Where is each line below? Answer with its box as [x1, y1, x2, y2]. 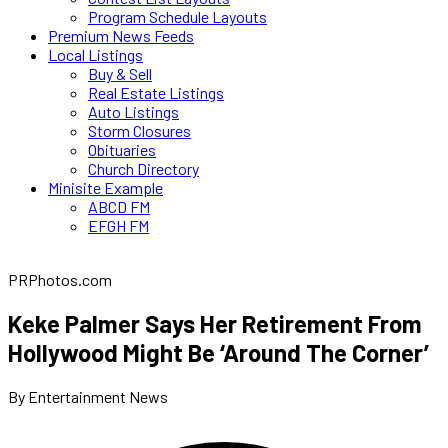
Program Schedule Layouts [88, 7, 267, 26]
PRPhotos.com [8, 270, 112, 289]
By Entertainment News [8, 386, 168, 406]
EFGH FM [88, 216, 149, 235]
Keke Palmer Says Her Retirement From [8, 308, 422, 338]
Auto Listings [88, 102, 179, 121]
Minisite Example [48, 178, 163, 197]
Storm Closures [88, 121, 191, 140]
